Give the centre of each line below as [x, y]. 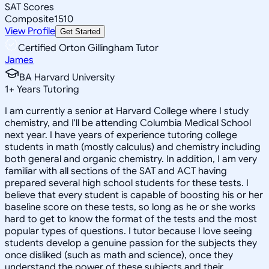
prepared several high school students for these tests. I [127, 183]
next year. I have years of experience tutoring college [121, 135]
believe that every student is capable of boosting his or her [134, 195]
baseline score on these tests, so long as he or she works [130, 207]
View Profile [30, 31]
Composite [29, 19]
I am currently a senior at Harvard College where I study [127, 111]
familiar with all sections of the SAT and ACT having [116, 171]
